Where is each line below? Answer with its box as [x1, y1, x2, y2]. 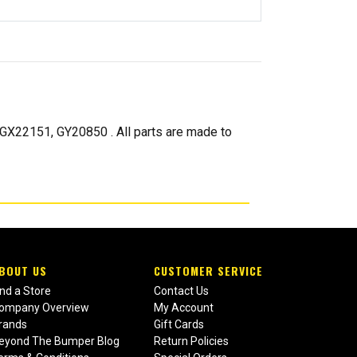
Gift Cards [153, 318, 204, 331]
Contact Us [153, 284, 209, 298]
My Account [153, 301, 214, 315]
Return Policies [153, 335, 229, 348]
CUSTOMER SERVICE [153, 262, 263, 280]
